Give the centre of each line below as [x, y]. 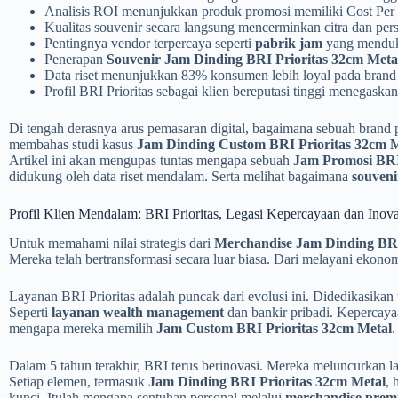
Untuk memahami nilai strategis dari [111, 243]
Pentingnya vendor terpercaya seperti [150, 43]
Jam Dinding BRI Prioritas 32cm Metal [267, 381]
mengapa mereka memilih [83, 328]
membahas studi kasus [73, 144]
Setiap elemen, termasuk [79, 381]
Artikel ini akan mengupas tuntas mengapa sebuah [151, 160]
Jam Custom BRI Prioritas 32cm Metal [274, 328]
